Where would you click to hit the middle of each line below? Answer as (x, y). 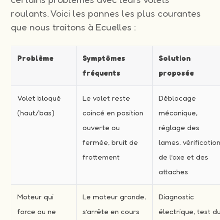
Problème (36, 58)
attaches (174, 171)
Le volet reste (107, 98)
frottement (101, 157)
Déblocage (178, 98)
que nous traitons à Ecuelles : (74, 27)
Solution (175, 58)
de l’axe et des (184, 157)
